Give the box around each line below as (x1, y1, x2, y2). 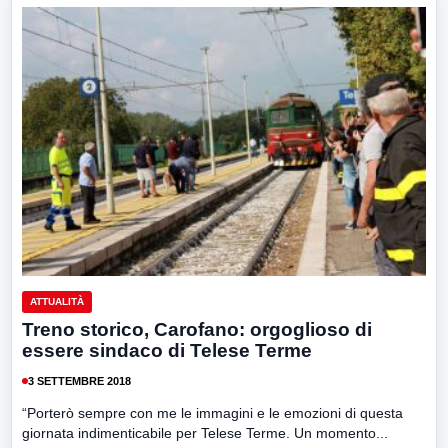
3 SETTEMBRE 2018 (28, 374, 131, 387)
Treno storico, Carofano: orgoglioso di (22, 319, 372, 341)
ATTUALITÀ (30, 296, 84, 308)
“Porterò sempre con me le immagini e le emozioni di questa (22, 405, 403, 422)
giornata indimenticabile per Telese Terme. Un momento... (22, 425, 388, 442)
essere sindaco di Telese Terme (22, 340, 312, 362)
